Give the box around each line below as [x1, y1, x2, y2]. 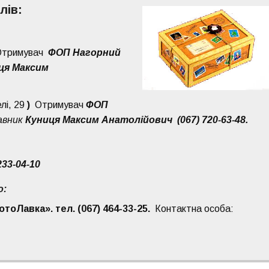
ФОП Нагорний [46, 47, 121, 58]
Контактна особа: [150, 203, 237, 214]
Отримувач [35, 100, 84, 110]
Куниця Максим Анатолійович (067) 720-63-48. [23, 115, 249, 125]
